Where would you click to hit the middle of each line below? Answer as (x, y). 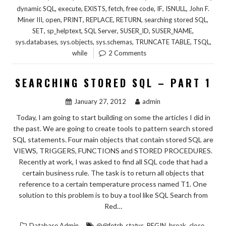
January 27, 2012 (100, 101)
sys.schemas (114, 42)
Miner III (30, 19)
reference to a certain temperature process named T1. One (113, 184)
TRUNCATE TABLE (162, 42)
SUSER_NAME (172, 31)
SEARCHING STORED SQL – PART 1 (113, 82)
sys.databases (36, 42)
